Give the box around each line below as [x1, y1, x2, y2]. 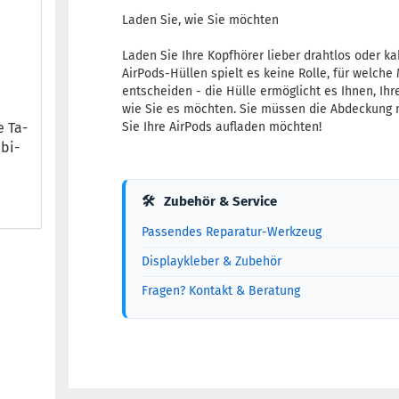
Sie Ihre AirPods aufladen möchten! [122, 119, 322, 134]
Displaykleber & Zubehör [142, 254, 282, 269]
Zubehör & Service [160, 193, 278, 209]
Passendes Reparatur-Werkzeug [142, 224, 322, 240]
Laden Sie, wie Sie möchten [122, 12, 280, 28]
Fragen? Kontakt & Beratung [142, 283, 301, 298]
